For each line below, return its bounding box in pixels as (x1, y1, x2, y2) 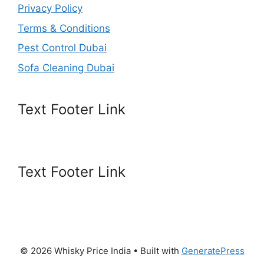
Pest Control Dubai (18, 42, 107, 54)
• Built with (130, 245, 181, 256)
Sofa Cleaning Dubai (18, 61, 114, 74)
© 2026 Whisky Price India (19, 245, 131, 256)
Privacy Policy (18, 2, 82, 15)
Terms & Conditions (18, 22, 110, 34)
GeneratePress (181, 245, 245, 256)
